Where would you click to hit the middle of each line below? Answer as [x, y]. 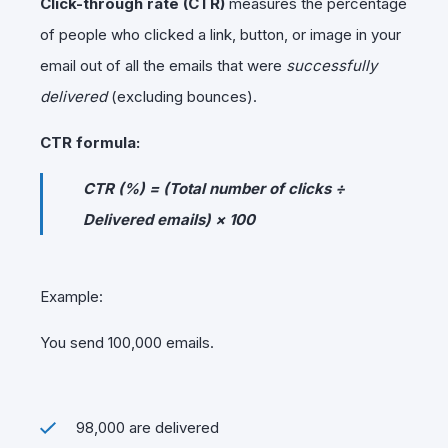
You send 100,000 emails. [127, 342]
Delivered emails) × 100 [169, 219]
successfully [331, 65]
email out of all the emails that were [163, 65]
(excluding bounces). [182, 96]
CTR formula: [90, 142]
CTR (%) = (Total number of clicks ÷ [214, 188]
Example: [71, 296]
